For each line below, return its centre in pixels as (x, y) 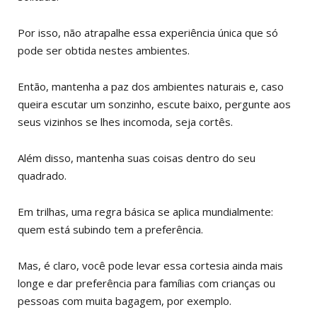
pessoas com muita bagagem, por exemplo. (126, 300)
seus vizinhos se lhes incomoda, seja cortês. (125, 121)
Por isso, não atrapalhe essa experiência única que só (148, 32)
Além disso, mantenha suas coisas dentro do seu (137, 157)
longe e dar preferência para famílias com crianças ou (146, 283)
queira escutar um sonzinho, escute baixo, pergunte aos (154, 104)
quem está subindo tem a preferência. (112, 229)
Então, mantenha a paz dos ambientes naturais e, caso (151, 86)
